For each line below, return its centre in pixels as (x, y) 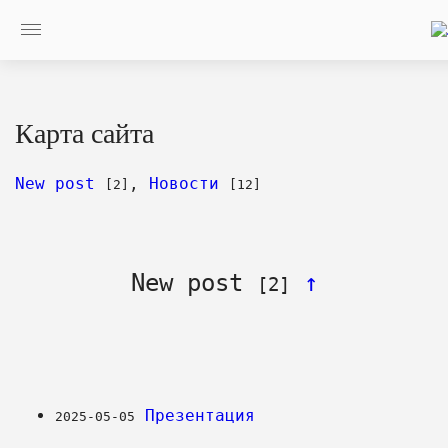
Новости (184, 183)
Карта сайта (84, 133)
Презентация (200, 415)
